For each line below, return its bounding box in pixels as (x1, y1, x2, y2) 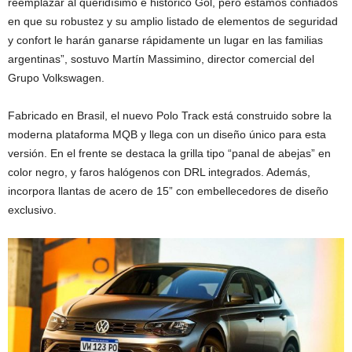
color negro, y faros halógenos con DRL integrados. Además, (8, 165, 310, 178)
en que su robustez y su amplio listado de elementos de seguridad (8, 14, 338, 27)
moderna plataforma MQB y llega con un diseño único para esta (8, 127, 326, 141)
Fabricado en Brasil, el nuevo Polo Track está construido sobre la (8, 108, 332, 122)
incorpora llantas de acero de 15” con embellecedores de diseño (8, 184, 328, 197)
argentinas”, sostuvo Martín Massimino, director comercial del (8, 52, 314, 65)
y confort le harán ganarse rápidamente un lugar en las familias (8, 33, 323, 46)
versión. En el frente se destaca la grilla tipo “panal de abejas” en (8, 146, 331, 159)
